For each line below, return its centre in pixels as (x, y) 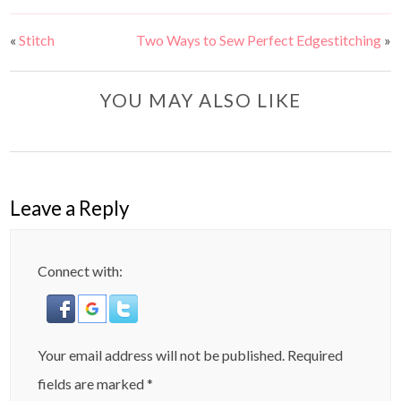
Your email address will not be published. (162, 355)
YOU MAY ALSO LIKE (200, 100)
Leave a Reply (70, 209)
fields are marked (93, 384)
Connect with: (81, 271)
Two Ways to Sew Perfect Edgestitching (258, 40)
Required (316, 355)
